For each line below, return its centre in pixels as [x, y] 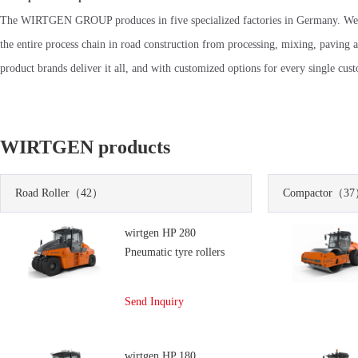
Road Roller [42, 193]
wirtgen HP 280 [160, 233]
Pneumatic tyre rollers [175, 252]
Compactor [307, 193]
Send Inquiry [154, 302]
